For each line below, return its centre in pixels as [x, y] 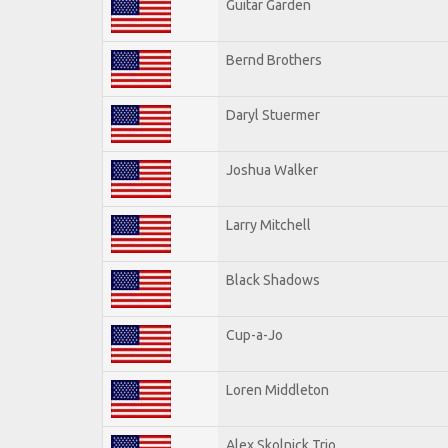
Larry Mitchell [268, 224]
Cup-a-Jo [254, 334]
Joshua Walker [272, 169]
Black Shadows [273, 279]
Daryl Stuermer [273, 114]
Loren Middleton [277, 389]
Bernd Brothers [274, 59]
